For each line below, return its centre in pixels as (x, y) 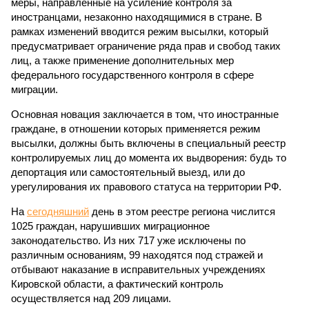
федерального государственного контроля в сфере (132, 75)
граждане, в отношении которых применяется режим (136, 129)
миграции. (34, 89)
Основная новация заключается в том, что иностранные (145, 114)
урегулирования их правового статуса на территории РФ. (146, 187)
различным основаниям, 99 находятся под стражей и (137, 255)
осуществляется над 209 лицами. (91, 298)
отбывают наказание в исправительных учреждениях (138, 269)
